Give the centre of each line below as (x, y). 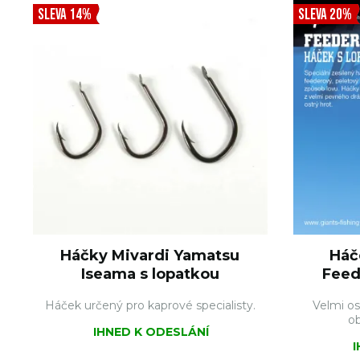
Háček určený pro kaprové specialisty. (150, 305)
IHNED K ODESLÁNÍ (151, 332)
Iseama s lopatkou (150, 274)
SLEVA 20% (325, 15)
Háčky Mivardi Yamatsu (150, 256)
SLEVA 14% (65, 15)
